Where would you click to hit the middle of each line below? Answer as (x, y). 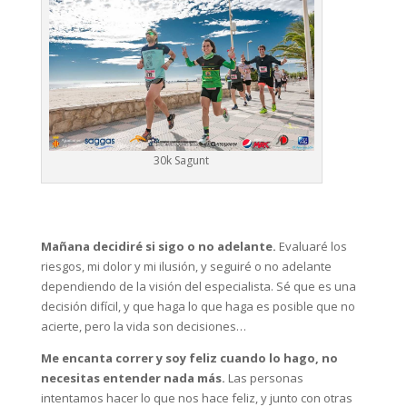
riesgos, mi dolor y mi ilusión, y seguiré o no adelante (186, 266)
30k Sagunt (182, 160)
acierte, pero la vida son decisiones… (143, 326)
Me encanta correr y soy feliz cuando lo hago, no (189, 357)
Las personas (264, 377)
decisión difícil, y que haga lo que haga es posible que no (198, 306)
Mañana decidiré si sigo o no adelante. (158, 246)
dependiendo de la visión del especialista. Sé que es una (198, 286)
